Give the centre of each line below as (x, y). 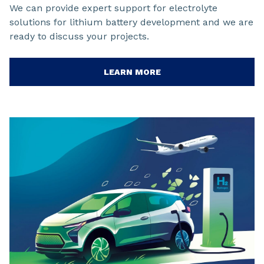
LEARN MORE (132, 72)
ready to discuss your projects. (79, 36)
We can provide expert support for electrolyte (113, 8)
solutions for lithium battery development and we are (131, 22)
